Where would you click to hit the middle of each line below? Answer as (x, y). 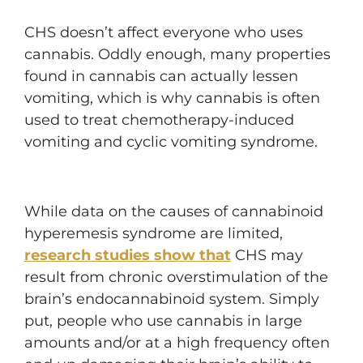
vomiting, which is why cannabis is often (172, 98)
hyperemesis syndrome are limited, (154, 233)
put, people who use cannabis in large (163, 321)
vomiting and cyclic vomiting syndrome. (171, 142)
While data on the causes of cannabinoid (174, 211)
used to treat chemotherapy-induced (159, 120)
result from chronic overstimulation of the (176, 277)
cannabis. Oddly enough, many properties (177, 54)
